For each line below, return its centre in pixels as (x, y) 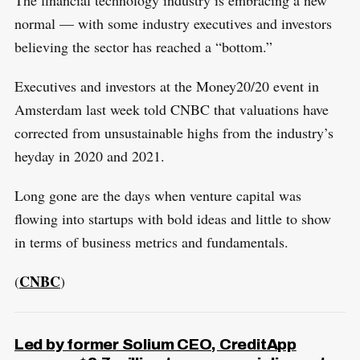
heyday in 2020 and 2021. (89, 156)
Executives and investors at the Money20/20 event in (166, 86)
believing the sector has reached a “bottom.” (143, 47)
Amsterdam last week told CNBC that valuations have (171, 110)
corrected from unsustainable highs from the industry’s (174, 133)
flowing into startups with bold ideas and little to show (172, 219)
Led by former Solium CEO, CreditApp (155, 345)
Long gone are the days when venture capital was (157, 196)
